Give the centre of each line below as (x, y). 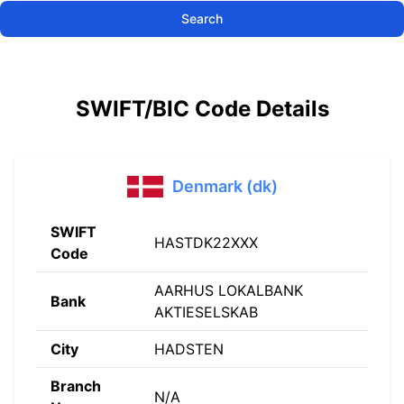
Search (202, 18)
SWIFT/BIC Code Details (202, 109)
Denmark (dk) (225, 186)
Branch (76, 386)
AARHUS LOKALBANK (229, 290)
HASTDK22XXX (206, 243)
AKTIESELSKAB (206, 312)
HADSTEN (189, 349)
